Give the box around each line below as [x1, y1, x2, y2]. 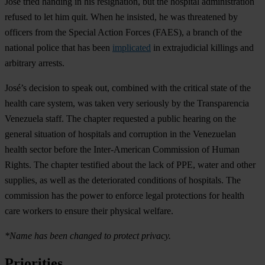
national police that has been [5, 43, 112, 53]
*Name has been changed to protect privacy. [5, 231, 171, 241]
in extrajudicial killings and [151, 43, 254, 53]
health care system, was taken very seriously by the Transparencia [5, 98, 249, 109]
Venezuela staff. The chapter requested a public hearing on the [5, 114, 236, 124]
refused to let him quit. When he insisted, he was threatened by [5, 12, 238, 22]
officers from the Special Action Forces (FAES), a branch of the [5, 27, 242, 38]
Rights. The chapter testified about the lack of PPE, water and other [5, 160, 256, 170]
